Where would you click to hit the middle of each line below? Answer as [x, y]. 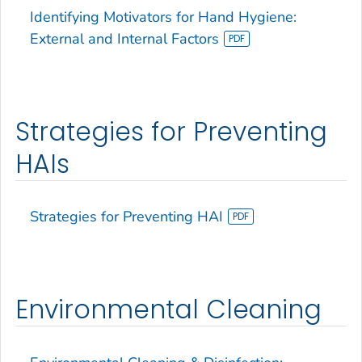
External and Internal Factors [124, 38]
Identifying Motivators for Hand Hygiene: [163, 17]
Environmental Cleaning [169, 310]
